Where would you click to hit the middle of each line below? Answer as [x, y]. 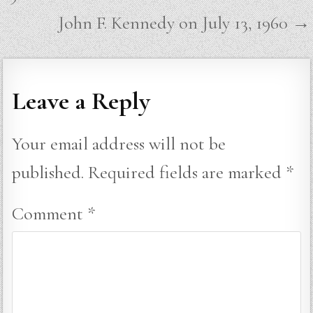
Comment [50, 214]
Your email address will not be [119, 143]
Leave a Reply [81, 101]
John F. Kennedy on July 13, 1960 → [184, 22]
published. [48, 172]
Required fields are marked [187, 172]
